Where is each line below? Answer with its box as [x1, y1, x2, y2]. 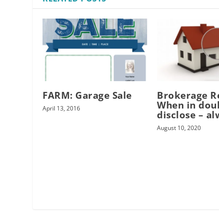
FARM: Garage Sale [43, 89, 132, 102]
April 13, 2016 [43, 104, 81, 113]
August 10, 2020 [157, 124, 201, 132]
